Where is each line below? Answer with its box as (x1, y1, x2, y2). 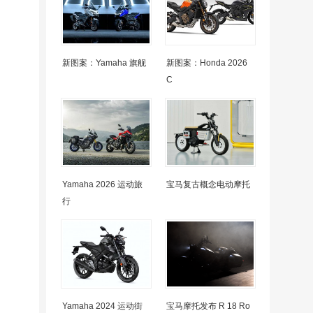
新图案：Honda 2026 (166, 58, 247, 68)
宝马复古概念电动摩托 (166, 180, 250, 189)
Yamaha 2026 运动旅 (62, 180, 143, 189)
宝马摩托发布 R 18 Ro (166, 301, 250, 311)
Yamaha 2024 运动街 (62, 301, 143, 311)
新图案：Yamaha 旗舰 (62, 58, 146, 68)
